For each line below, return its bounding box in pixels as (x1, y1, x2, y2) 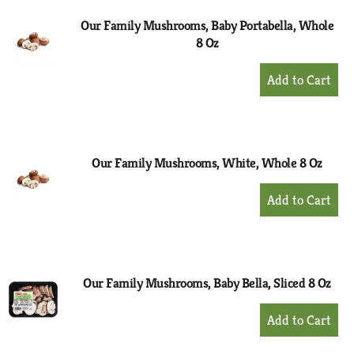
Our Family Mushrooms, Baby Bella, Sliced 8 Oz (83, 274, 331, 292)
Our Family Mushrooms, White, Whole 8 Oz (92, 154, 322, 171)
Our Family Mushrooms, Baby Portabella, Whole (81, 17, 333, 34)
